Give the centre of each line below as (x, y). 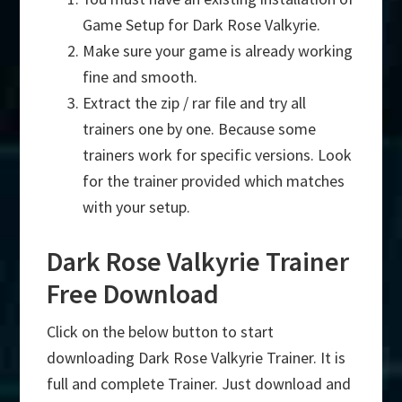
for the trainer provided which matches (214, 181)
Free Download (133, 294)
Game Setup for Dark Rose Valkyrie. (202, 25)
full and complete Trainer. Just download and (199, 384)
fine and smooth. (140, 77)
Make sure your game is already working (218, 51)
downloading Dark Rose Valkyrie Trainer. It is (197, 358)
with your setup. (137, 207)
